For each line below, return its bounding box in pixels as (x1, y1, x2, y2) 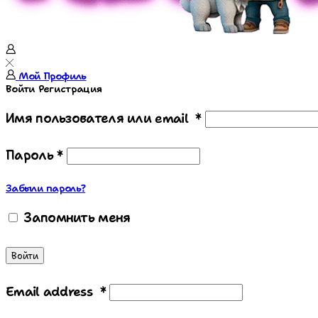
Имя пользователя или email (6, 109, 196, 128)
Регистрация (38, 82, 102, 95)
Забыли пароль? (6, 181, 86, 194)
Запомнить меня (23, 209, 131, 227)
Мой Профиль (18, 70, 87, 82)
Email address (6, 282, 100, 300)
